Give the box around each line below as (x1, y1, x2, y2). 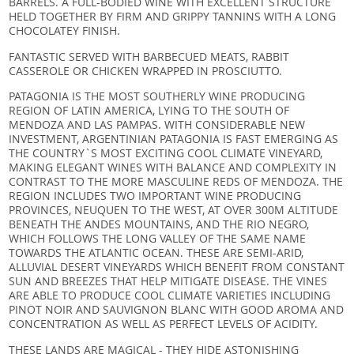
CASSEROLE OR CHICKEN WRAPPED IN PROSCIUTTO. (9, 62, 283, 78)
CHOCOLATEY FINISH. (9, 23, 121, 39)
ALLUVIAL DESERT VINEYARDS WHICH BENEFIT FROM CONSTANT (9, 259, 345, 275)
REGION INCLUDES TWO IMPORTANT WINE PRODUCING (9, 188, 302, 204)
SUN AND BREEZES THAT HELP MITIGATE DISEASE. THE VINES (9, 273, 328, 289)
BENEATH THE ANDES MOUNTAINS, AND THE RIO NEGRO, (9, 217, 310, 232)
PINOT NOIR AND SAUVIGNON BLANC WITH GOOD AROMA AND (9, 302, 345, 318)
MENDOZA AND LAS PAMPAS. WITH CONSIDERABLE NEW (9, 117, 306, 133)
